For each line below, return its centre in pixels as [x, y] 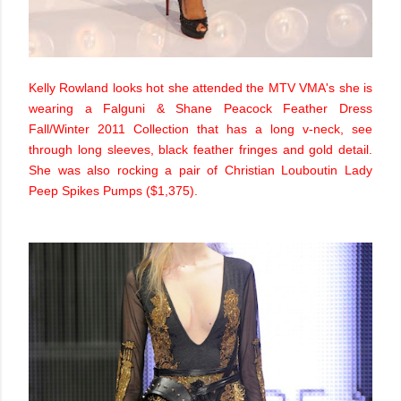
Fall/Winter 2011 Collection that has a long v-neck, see [200, 129]
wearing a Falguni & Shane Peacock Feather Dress [200, 109]
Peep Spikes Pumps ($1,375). [115, 191]
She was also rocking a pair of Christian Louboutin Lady [200, 171]
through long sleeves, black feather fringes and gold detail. [200, 150]
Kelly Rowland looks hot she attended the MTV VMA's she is [200, 88]
